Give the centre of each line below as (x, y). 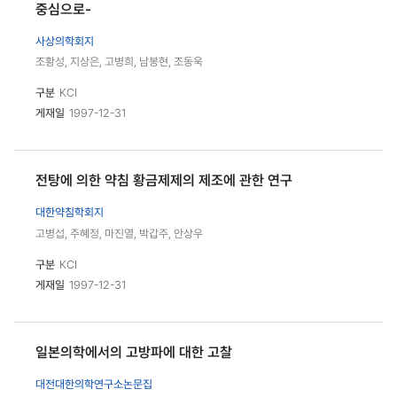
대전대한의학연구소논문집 (94, 385)
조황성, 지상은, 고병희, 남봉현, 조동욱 (119, 62)
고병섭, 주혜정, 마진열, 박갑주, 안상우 (119, 234)
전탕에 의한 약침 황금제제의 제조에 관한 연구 (164, 181)
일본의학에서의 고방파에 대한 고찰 (134, 353)
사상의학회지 (65, 41)
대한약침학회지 (70, 213)
